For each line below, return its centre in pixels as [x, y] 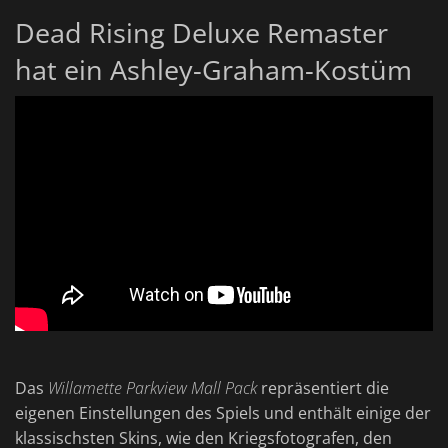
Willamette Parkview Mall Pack [152, 388]
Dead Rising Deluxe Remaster [201, 33]
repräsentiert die [323, 388]
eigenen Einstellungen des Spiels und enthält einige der [223, 413]
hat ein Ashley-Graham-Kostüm [213, 70]
